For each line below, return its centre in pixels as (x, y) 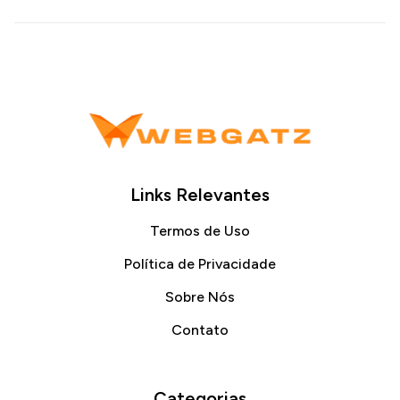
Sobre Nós (200, 296)
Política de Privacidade (200, 263)
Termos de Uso (200, 230)
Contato (200, 329)
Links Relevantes (200, 194)
